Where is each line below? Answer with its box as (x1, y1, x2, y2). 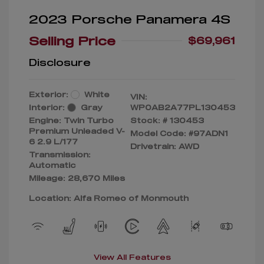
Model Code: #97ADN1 (130, 129, 228, 138)
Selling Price (29, 34, 115, 48)
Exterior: (29, 90, 68, 99)
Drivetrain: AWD (130, 142, 199, 151)
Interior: (29, 103, 65, 112)
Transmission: (29, 150, 91, 159)
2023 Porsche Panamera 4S (29, 12, 231, 27)
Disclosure (29, 57, 91, 68)
